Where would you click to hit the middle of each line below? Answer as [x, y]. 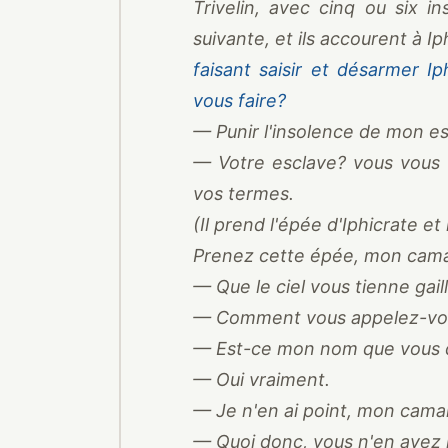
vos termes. [243, 193]
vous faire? [239, 100]
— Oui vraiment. [261, 379]
